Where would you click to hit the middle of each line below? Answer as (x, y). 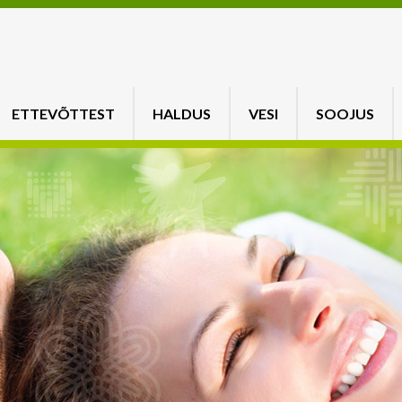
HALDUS (182, 114)
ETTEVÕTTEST (63, 114)
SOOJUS (345, 114)
